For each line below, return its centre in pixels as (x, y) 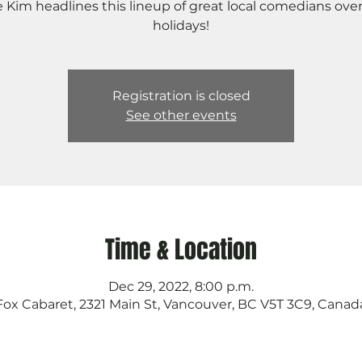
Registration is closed (181, 95)
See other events (181, 115)
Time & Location (181, 249)
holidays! (181, 25)
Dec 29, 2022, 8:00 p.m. (181, 286)
